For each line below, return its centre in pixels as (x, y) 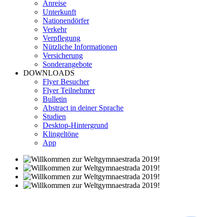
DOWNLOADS (49, 73)
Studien (54, 116)
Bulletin (55, 99)
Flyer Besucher (66, 82)
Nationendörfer (66, 21)
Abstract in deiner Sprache (83, 108)
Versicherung (63, 55)
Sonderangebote (67, 64)
